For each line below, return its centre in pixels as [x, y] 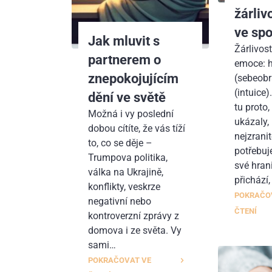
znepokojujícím [134, 78]
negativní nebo [120, 201]
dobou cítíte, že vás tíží [137, 128]
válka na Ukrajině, [126, 172]
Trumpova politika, [128, 157]
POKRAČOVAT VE [120, 260]
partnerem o [125, 59]
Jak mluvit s [124, 40]
